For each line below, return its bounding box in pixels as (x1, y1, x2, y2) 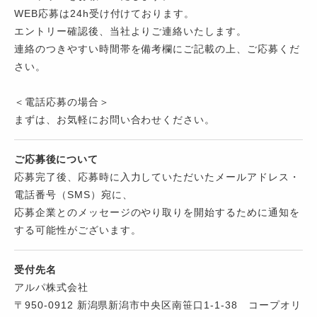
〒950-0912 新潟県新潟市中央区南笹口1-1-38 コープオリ (14, 299, 301, 311)
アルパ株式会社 (14, 282, 88, 294)
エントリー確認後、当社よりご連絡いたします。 (14, 25, 248, 38)
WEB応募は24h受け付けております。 (14, 8, 195, 20)
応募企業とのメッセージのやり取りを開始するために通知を (14, 207, 300, 219)
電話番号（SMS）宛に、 (14, 189, 133, 201)
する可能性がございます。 (14, 224, 142, 236)
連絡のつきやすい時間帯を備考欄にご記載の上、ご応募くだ (14, 43, 300, 55)
